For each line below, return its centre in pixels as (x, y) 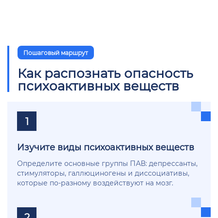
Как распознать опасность (105, 73)
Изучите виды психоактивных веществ (106, 147)
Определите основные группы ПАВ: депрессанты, (107, 163)
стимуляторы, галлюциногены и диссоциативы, (103, 173)
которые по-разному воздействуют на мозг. (95, 182)
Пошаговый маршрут (56, 52)
